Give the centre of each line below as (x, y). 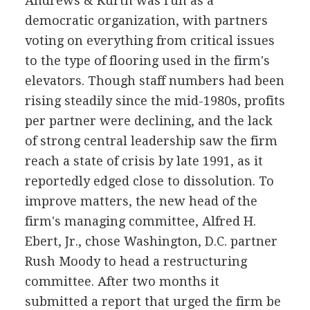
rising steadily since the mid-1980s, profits (155, 101)
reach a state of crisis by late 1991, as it (144, 161)
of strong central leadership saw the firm (151, 141)
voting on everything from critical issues (149, 40)
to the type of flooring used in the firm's (147, 61)
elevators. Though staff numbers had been (154, 81)
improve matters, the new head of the (141, 201)
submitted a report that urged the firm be (153, 301)
